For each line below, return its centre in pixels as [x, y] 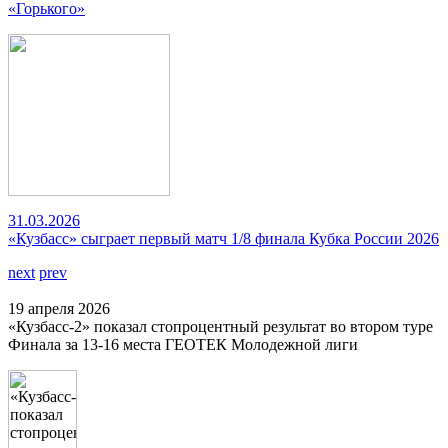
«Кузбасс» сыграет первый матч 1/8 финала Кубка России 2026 [223, 238]
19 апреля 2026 [59, 308]
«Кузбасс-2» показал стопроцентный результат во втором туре [220, 326]
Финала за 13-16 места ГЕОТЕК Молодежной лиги [183, 344]
